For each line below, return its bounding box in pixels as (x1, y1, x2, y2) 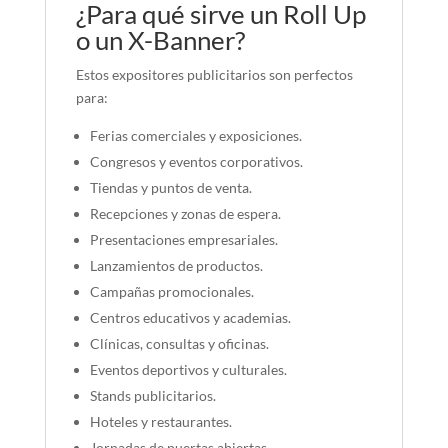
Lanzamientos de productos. (89, 257, 263, 275)
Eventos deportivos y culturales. (89, 361, 287, 379)
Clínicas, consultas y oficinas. (89, 335, 269, 353)
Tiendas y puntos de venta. (89, 179, 252, 197)
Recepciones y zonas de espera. (89, 205, 281, 223)
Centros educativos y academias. (89, 309, 291, 327)
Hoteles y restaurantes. (89, 413, 232, 431)
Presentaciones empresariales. (89, 231, 278, 249)
